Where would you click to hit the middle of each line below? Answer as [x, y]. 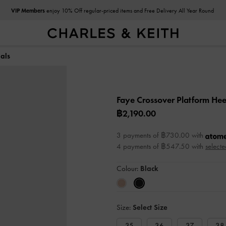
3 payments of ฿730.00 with [161, 135]
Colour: [128, 168]
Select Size [150, 207]
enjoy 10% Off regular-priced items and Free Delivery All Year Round [129, 11]
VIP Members [28, 10]
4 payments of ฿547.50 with [161, 146]
